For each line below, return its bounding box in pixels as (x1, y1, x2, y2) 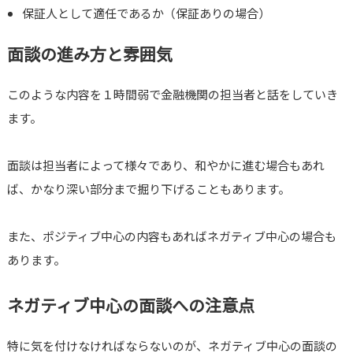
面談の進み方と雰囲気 (6, 42, 173, 66)
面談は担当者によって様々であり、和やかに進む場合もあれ (6, 157, 325, 174)
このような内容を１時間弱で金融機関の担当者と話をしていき (6, 86, 338, 103)
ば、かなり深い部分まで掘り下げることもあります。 (6, 180, 290, 198)
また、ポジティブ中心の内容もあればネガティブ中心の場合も (6, 228, 336, 245)
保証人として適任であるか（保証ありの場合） (22, 5, 271, 22)
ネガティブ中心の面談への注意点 (6, 293, 255, 318)
